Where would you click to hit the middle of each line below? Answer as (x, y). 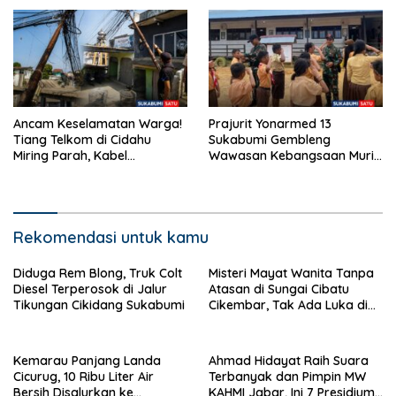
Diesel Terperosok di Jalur (90, 289)
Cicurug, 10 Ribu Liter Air (84, 377)
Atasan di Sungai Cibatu (279, 289)
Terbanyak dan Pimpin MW (287, 377)
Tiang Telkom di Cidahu (82, 140)
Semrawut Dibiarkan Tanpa (95, 172)
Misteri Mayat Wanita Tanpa (291, 274)
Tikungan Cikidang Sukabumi (99, 305)
